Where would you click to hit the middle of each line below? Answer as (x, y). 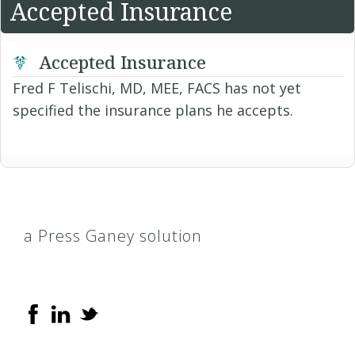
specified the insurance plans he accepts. (153, 110)
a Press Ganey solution (113, 235)
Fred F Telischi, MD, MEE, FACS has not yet (157, 88)
